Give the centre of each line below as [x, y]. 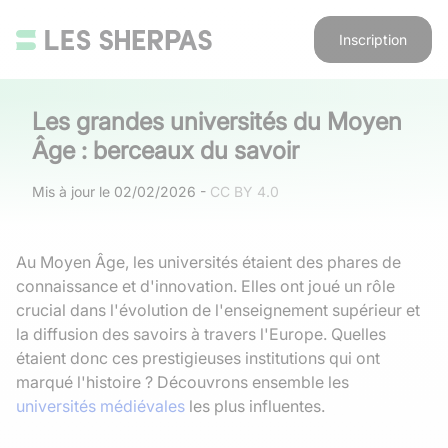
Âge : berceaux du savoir [165, 150]
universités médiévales [100, 406]
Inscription [373, 39]
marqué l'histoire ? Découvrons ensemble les [182, 382]
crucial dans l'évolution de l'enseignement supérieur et [218, 310]
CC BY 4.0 [244, 191]
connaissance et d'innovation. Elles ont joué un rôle [205, 286]
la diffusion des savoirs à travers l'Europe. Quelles [201, 334]
